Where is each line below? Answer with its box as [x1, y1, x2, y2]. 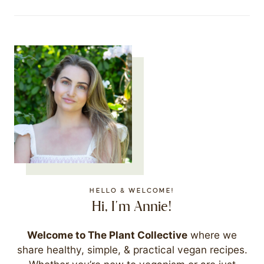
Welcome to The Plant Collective [27, 229, 187, 242]
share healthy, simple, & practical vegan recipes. [16, 243, 247, 256]
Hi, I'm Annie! [92, 199, 172, 216]
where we [187, 229, 237, 242]
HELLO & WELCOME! [90, 187, 174, 194]
